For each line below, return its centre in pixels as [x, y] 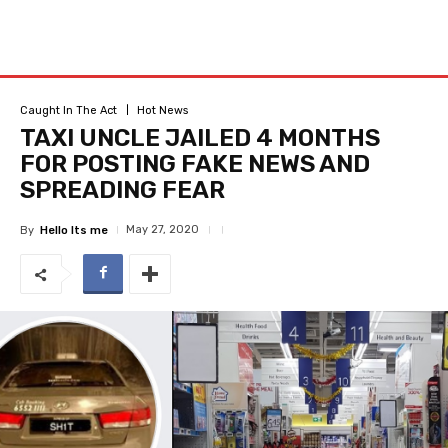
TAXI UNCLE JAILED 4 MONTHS [200, 138]
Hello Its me [74, 230]
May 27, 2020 [162, 229]
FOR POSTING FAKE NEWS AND [195, 164]
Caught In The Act [68, 110]
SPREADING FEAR [122, 190]
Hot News [162, 110]
